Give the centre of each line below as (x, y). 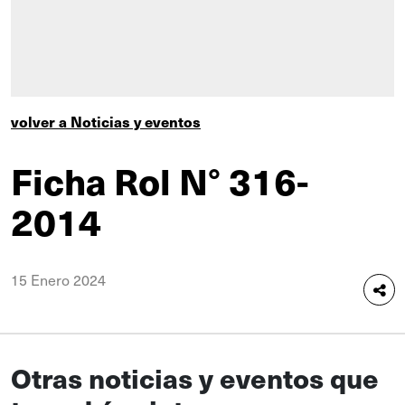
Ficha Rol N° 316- (160, 180)
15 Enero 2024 (58, 279)
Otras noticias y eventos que (195, 377)
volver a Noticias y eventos (106, 122)
